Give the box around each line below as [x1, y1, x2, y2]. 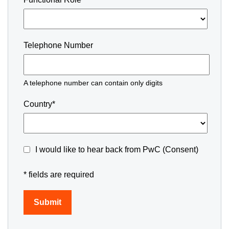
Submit [34, 198, 61, 207]
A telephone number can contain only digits [24, 79, 163, 87]
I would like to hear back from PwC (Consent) [33, 145, 198, 154]
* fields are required [24, 170, 94, 179]
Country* [24, 100, 55, 108]
